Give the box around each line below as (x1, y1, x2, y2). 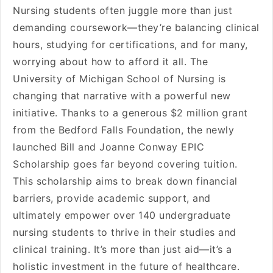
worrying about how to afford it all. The (13, 55, 208, 68)
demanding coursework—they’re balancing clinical (13, 21, 260, 34)
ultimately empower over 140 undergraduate (13, 209, 231, 221)
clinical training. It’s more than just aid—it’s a (13, 243, 232, 255)
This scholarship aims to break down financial (13, 175, 238, 187)
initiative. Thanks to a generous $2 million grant (13, 107, 248, 119)
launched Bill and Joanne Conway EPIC (13, 141, 204, 153)
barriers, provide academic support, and (13, 192, 211, 204)
